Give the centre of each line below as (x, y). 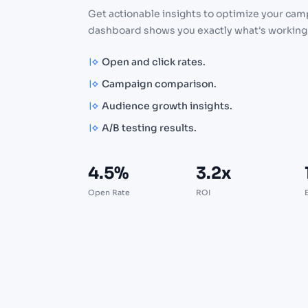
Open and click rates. (154, 62)
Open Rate (109, 193)
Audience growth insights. (167, 106)
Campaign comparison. (159, 84)
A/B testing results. (149, 128)
